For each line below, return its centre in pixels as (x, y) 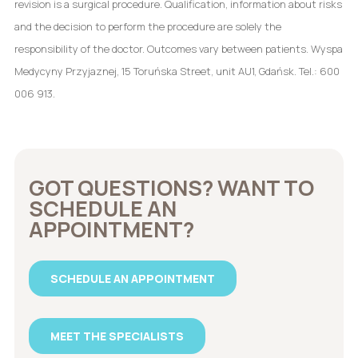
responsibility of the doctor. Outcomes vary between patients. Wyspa (178, 48)
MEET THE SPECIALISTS (117, 336)
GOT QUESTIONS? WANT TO (171, 187)
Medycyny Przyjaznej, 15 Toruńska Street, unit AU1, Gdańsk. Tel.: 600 (177, 71)
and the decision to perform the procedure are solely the (147, 26)
